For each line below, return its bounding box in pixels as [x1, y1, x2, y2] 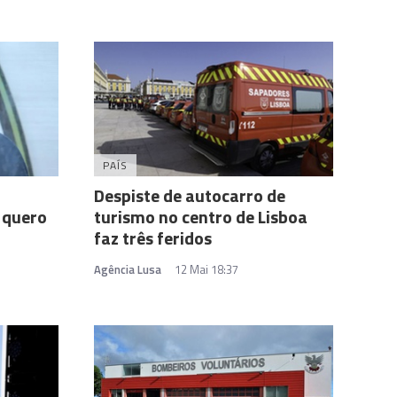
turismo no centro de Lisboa [94, 203, 307, 231]
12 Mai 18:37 [175, 261, 238, 279]
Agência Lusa [94, 261, 161, 279]
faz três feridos [94, 224, 212, 253]
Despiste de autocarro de [94, 182, 285, 210]
